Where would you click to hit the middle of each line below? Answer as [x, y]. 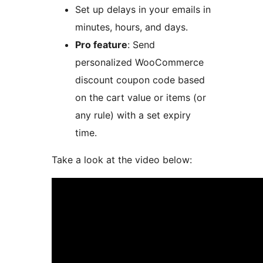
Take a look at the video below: [122, 160]
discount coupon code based [140, 80]
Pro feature [101, 45]
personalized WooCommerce [139, 63]
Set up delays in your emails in [143, 10]
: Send [141, 45]
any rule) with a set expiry [133, 115]
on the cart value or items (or [141, 98]
